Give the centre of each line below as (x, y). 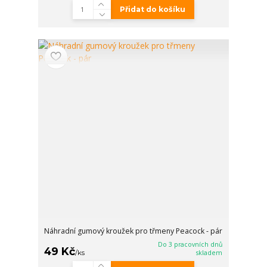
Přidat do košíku (152, 10)
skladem (209, 252)
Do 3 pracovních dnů (190, 244)
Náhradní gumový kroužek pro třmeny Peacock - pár (133, 231)
